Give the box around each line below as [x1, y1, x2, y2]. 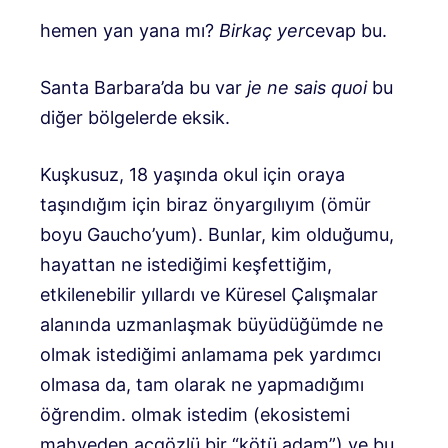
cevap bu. [305, 20, 387, 42]
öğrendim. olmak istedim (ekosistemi [40, 404, 350, 426]
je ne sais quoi [247, 77, 367, 99]
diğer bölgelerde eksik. [40, 107, 230, 129]
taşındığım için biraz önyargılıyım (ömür [40, 194, 371, 216]
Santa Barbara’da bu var [40, 77, 247, 99]
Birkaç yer [219, 20, 305, 42]
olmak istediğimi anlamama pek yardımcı [40, 344, 381, 366]
